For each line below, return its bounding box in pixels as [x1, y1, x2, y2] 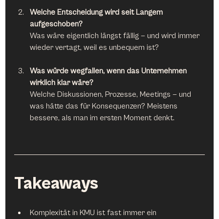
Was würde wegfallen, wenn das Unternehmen [30, 66, 189, 75]
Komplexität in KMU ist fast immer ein [30, 208, 159, 217]
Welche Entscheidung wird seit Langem [30, 7, 165, 17]
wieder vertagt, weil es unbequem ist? [30, 43, 159, 52]
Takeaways [14, 174, 99, 194]
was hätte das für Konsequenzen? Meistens [30, 101, 180, 110]
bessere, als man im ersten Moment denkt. [30, 113, 175, 122]
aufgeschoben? [30, 19, 83, 28]
